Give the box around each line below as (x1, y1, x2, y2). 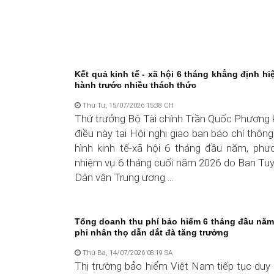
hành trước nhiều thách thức (75, 80, 196, 90)
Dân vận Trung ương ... (75, 171, 173, 183)
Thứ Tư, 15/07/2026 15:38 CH (81, 100, 174, 109)
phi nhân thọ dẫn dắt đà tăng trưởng (75, 228, 229, 238)
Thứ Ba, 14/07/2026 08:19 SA (81, 248, 172, 257)
